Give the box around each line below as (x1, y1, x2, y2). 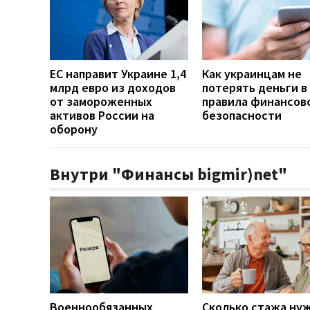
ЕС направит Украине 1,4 (50, 65, 186, 82)
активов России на (50, 107, 154, 123)
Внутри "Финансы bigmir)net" (50, 163, 287, 185)
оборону (50, 120, 98, 137)
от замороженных (50, 93, 152, 109)
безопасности (202, 107, 282, 123)
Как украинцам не (202, 65, 302, 82)
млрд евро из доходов (50, 79, 176, 95)
